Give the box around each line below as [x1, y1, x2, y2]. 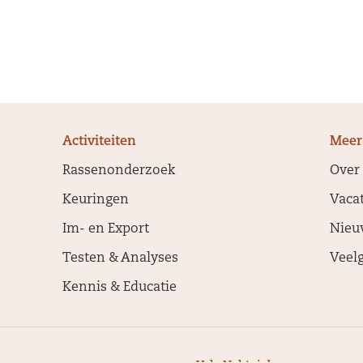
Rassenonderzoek [62, 164, 175, 177]
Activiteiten [62, 135, 136, 148]
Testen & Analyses [62, 252, 178, 265]
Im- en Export [62, 223, 149, 236]
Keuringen [62, 194, 129, 207]
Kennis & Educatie [62, 281, 177, 294]
